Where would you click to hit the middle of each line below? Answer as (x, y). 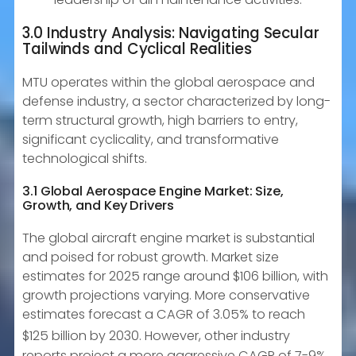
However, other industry (216, 336)
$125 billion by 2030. (82, 336)
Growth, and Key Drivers (98, 206)
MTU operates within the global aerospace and (168, 83)
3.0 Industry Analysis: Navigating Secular (171, 33)
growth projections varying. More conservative (166, 296)
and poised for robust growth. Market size (151, 257)
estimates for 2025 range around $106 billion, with (175, 277)
